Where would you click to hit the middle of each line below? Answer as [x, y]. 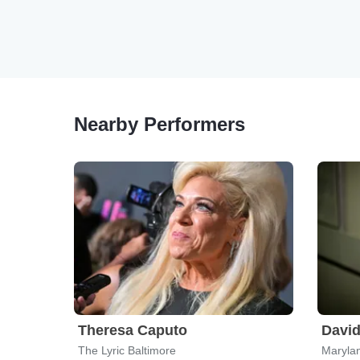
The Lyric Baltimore [127, 350]
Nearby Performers [160, 124]
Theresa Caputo [133, 330]
